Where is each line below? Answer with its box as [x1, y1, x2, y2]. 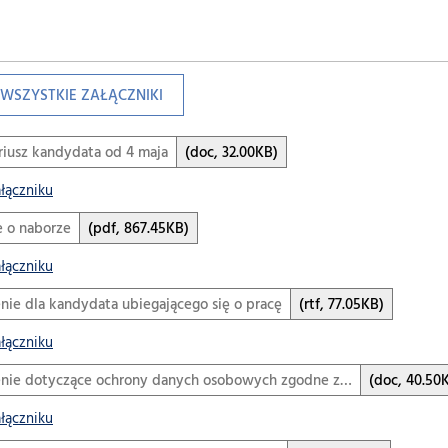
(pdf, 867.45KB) [88, 218, 189, 241]
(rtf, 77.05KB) [299, 294, 384, 317]
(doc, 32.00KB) [185, 142, 278, 165]
